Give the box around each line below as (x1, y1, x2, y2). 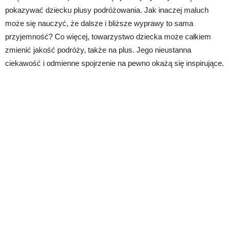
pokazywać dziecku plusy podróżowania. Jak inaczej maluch (5, 6, 209, 15)
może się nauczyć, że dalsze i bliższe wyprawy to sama (5, 19, 193, 28)
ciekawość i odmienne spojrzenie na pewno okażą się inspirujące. (5, 59, 224, 68)
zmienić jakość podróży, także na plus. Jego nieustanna (5, 45, 191, 55)
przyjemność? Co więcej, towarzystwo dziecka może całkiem (5, 32, 211, 41)
